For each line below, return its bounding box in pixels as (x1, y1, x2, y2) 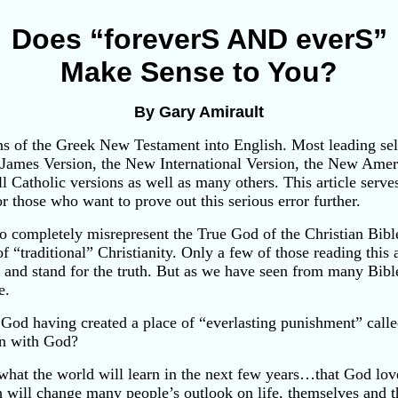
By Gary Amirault (134, 103, 264, 121)
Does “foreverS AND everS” (11, 23, 387, 55)
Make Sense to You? (60, 56, 338, 88)
